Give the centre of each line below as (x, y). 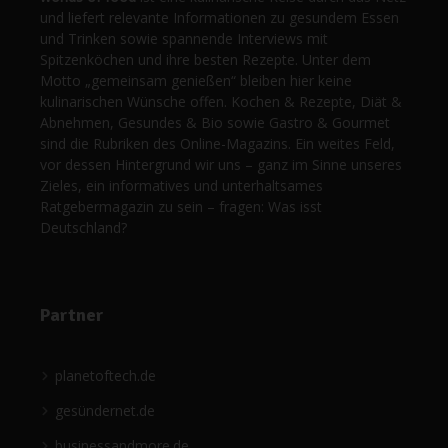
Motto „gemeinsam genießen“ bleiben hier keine (196, 81)
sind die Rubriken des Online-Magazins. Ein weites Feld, (217, 144)
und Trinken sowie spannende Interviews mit (184, 39)
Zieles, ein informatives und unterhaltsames (181, 186)
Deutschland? (83, 228)
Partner (72, 315)
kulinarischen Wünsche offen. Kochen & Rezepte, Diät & (221, 102)
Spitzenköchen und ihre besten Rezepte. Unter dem (205, 60)
